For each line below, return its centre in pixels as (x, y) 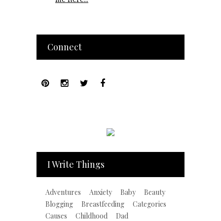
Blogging (59, 204)
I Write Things (76, 165)
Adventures (63, 192)
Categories (149, 204)
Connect (65, 47)
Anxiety (101, 192)
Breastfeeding (103, 204)
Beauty (155, 192)
